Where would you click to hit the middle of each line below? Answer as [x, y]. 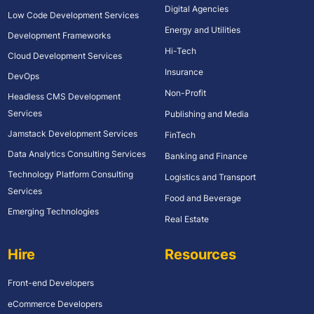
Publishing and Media [206, 114]
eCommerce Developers [55, 303]
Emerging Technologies [53, 212]
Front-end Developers [50, 282]
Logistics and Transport [210, 177]
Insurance [184, 72]
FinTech [180, 135]
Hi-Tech [180, 51]
